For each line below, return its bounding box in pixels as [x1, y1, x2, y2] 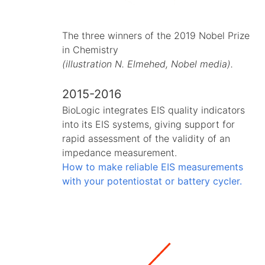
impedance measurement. [62, 146, 177, 159]
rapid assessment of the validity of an [62, 132, 230, 144]
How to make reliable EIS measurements [62, 160, 243, 173]
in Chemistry [62, 43, 118, 56]
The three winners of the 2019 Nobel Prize [62, 29, 250, 41]
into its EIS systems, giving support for [62, 118, 235, 130]
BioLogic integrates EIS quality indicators [62, 104, 245, 116]
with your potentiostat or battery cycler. [62, 174, 242, 187]
